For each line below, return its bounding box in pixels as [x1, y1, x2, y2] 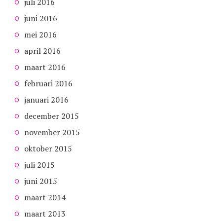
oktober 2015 [24, 143, 72, 154]
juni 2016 [24, 12, 57, 24]
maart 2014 [24, 191, 66, 203]
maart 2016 [24, 61, 66, 73]
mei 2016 [24, 29, 57, 40]
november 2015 [24, 126, 80, 138]
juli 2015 [24, 159, 55, 170]
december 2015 [24, 110, 79, 121]
